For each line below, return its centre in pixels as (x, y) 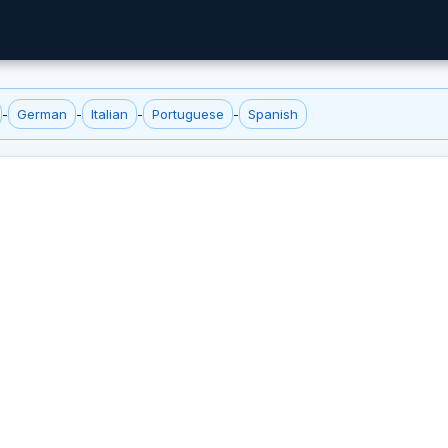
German (42, 114)
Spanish (273, 114)
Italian (109, 114)
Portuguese (188, 114)
